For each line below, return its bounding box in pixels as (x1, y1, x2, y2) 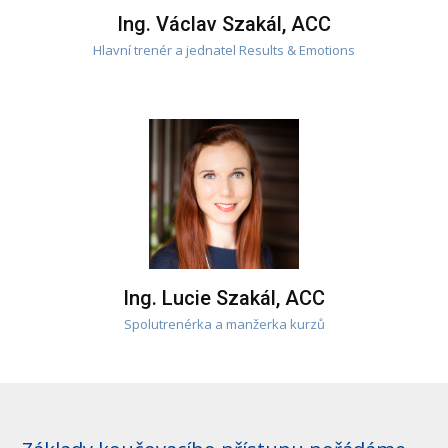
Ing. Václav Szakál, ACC (117, 11, 331, 36)
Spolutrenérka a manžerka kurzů (123, 314, 325, 333)
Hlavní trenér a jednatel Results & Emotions (93, 40, 355, 59)
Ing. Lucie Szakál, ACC (123, 285, 325, 310)
